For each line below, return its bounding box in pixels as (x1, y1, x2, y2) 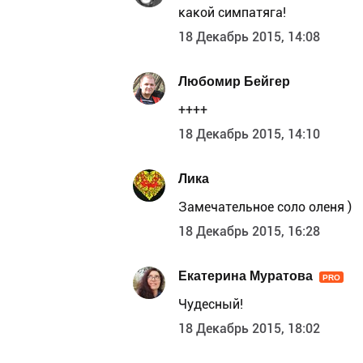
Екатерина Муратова (178, 268, 313, 284)
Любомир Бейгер (178, 74, 290, 90)
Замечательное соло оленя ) (178, 199, 352, 215)
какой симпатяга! (178, 4, 286, 20)
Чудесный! (178, 296, 243, 312)
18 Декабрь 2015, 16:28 (178, 223, 320, 239)
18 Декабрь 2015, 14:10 (178, 126, 320, 142)
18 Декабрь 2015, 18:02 (178, 320, 320, 336)
